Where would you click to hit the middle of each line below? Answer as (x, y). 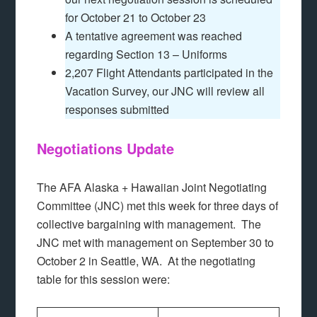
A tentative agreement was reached (154, 36)
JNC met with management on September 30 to (156, 243)
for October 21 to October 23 (136, 18)
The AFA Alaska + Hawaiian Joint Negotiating (152, 188)
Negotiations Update (106, 149)
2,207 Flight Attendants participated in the (169, 73)
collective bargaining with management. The (149, 224)
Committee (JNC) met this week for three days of (158, 206)
